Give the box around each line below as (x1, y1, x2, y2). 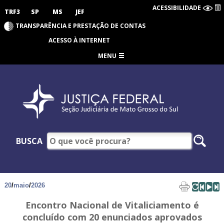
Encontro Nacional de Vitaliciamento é (25, 199, 199, 211)
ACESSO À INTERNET (48, 36, 110, 44)
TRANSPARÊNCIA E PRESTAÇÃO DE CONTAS (15, 21, 145, 30)
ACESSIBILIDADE (152, 3, 201, 12)
